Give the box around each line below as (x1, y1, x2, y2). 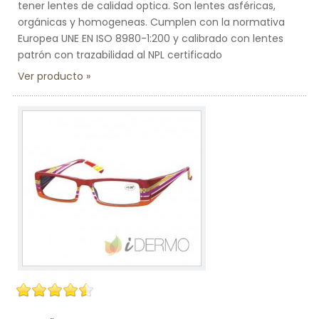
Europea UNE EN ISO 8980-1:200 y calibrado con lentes (18, 31, 283, 46)
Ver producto (18, 69, 83, 83)
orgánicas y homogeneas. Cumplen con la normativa (18, 15, 285, 29)
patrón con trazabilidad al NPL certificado (18, 48, 222, 62)
